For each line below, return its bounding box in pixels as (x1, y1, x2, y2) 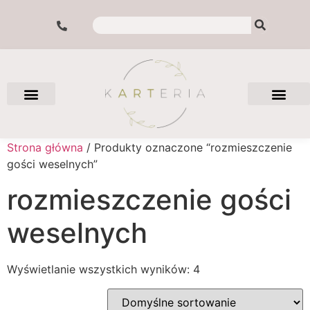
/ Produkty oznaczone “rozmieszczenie (83, 140, 292, 155)
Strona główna (7, 140, 83, 155)
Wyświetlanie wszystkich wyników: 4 (7, 262, 200, 277)
